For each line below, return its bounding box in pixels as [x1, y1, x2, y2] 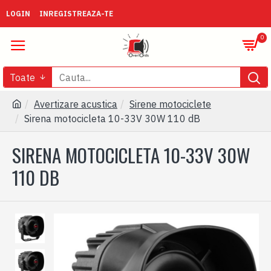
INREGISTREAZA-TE [39, 8, 113, 18]
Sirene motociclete [129, 98, 211, 110]
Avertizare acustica [34, 98, 117, 110]
